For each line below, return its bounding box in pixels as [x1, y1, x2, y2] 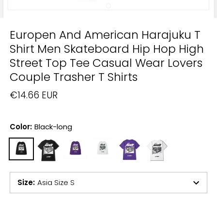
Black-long [34, 122, 72, 132]
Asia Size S [37, 177, 75, 188]
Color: [10, 122, 32, 132]
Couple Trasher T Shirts [10, 69, 138, 85]
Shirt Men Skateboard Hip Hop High [10, 41, 204, 57]
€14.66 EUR [10, 89, 58, 102]
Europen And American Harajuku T [10, 27, 201, 43]
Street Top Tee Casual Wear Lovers [10, 55, 202, 71]
